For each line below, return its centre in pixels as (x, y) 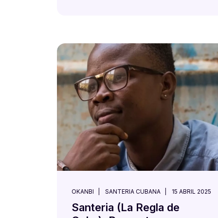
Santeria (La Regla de (126, 207)
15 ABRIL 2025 (191, 191)
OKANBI (83, 191)
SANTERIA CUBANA (133, 191)
